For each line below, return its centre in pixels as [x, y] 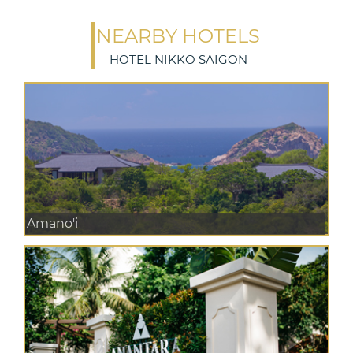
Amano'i [52, 224]
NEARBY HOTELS [178, 35]
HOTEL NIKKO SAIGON [178, 59]
